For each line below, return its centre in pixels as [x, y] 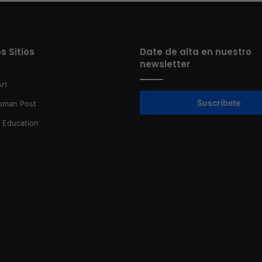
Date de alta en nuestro [196, 52]
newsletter [165, 64]
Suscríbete [219, 103]
